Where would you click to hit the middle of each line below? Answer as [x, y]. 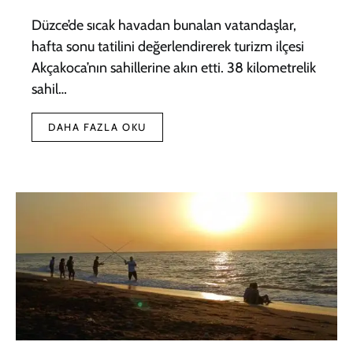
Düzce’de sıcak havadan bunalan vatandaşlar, [164, 26]
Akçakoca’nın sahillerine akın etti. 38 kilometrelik [174, 68]
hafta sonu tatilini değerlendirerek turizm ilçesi [168, 47]
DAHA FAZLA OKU [97, 127]
